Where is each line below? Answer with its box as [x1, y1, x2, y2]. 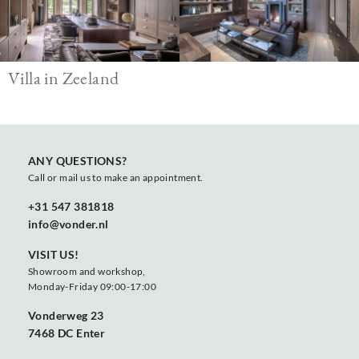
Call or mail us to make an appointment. [28, 171, 204, 184]
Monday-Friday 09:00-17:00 [28, 280, 156, 293]
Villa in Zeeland [8, 67, 119, 91]
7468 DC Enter [28, 326, 106, 341]
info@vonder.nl [28, 217, 109, 232]
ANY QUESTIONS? [28, 154, 127, 168]
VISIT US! [28, 248, 79, 262]
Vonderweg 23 [28, 309, 104, 323]
